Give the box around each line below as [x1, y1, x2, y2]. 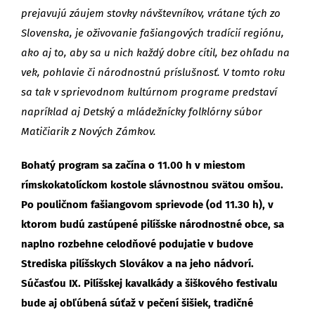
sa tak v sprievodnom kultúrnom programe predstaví [21, 85, 277, 98]
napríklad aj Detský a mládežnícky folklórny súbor [21, 105, 262, 118]
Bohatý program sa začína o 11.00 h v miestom [21, 158, 245, 172]
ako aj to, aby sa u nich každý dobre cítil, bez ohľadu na [21, 46, 290, 59]
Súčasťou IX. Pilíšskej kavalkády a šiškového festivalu [21, 276, 278, 290]
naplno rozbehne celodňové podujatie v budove [21, 237, 253, 250]
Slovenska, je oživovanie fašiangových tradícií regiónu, [21, 26, 284, 39]
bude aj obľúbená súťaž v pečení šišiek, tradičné [21, 296, 253, 309]
